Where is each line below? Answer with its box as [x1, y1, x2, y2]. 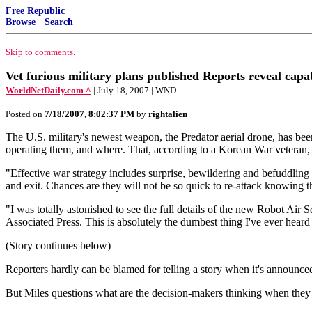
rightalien [148, 109, 187, 119]
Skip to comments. [6, 47, 75, 57]
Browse [6, 17, 36, 27]
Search [45, 17, 73, 27]
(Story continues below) [6, 240, 111, 251]
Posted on [6, 109, 45, 119]
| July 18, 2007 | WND [93, 85, 176, 95]
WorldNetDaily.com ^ [6, 85, 91, 95]
